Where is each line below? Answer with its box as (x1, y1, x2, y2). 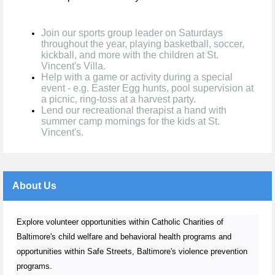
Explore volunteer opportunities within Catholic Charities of (17, 217, 223, 227)
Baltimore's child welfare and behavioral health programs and (17, 232, 231, 242)
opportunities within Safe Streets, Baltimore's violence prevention (17, 247, 247, 257)
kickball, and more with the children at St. (41, 50, 219, 61)
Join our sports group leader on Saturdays (41, 28, 223, 39)
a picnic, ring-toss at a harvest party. (41, 94, 196, 105)
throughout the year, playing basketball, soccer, (41, 39, 244, 50)
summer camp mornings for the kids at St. (41, 116, 220, 127)
